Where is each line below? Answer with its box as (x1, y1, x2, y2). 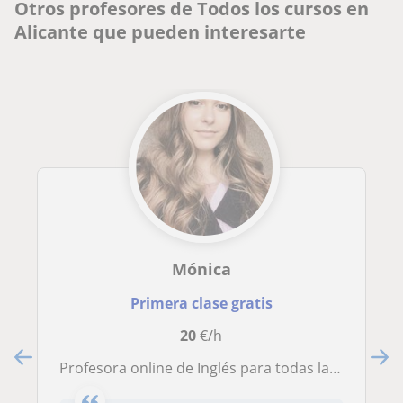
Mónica (171, 258, 231, 281)
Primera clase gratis (130, 293, 273, 314)
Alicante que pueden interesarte (14, 20, 306, 45)
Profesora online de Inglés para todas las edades (68, 358, 329, 379)
